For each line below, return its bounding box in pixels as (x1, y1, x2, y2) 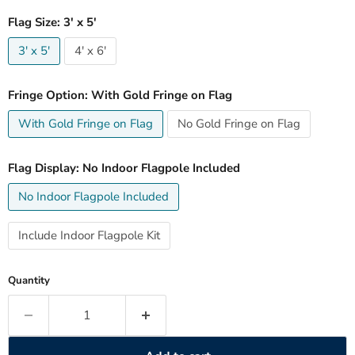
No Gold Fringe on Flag (177, 116, 300, 132)
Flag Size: (8, 14, 63, 31)
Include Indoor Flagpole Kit (18, 227, 160, 244)
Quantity (8, 273, 50, 288)
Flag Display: (8, 160, 82, 177)
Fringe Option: (8, 87, 91, 104)
